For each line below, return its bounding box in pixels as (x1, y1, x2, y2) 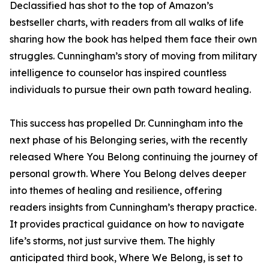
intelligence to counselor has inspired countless (10, 67, 226, 79)
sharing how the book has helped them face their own (10, 33, 257, 46)
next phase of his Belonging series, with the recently (10, 134, 247, 147)
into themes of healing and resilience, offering (10, 184, 222, 197)
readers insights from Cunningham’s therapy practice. (10, 201, 256, 214)
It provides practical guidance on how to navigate (10, 218, 244, 231)
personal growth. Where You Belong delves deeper (10, 168, 246, 180)
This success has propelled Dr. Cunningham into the (10, 117, 243, 130)
